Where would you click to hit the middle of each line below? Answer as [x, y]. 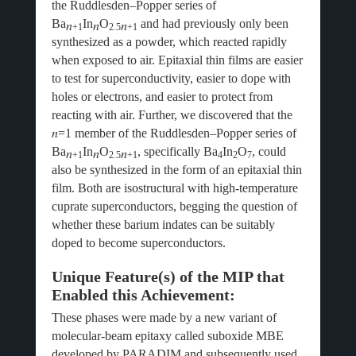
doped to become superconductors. [138, 243]
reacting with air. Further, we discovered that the [172, 115]
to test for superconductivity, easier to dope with [171, 78]
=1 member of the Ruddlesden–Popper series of [177, 133]
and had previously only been [213, 23]
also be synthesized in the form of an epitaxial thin [176, 170]
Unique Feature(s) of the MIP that [168, 277]
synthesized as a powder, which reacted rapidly [169, 42]
